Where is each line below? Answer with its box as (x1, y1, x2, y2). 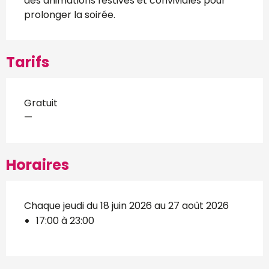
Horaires (6, 155, 69, 175)
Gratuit (24, 96, 58, 110)
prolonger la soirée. (24, 8, 115, 22)
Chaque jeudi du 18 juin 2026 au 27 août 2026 (24, 199, 229, 213)
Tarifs (6, 52, 49, 73)
